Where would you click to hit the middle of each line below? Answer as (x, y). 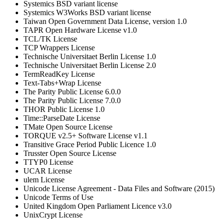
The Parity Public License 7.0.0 (72, 101)
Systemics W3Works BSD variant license (87, 13)
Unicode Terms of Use (58, 197)
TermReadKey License (59, 74)
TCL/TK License (50, 39)
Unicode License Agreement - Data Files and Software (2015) (119, 189)
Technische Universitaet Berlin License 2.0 (90, 66)
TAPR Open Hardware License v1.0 (80, 30)
